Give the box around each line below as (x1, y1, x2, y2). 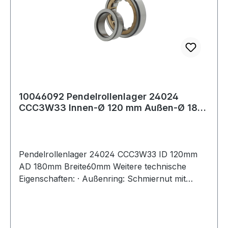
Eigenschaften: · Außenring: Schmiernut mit (19, 173, 186, 184)
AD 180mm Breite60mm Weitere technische (19, 161, 186, 172)
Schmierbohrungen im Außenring (19, 185, 149, 196)
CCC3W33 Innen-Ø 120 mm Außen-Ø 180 (19, 102, 204, 113)
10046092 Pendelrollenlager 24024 (19, 91, 179, 102)
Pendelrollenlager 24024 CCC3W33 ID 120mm (19, 149, 197, 159)
